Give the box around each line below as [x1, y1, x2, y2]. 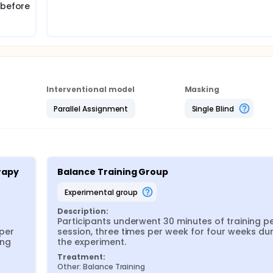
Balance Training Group [57, 166, 169, 178]
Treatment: [57, 252, 105, 262]
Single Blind [191, 103, 235, 114]
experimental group [68, 186, 138, 197]
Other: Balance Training [57, 261, 146, 272]
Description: [57, 206, 108, 216]
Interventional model [46, 84, 135, 94]
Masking [184, 84, 220, 94]
